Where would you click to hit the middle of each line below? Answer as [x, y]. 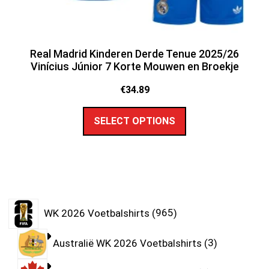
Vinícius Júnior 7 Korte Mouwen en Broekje [134, 66]
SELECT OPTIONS [134, 121]
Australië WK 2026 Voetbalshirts [127, 243]
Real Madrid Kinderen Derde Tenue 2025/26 [134, 53]
